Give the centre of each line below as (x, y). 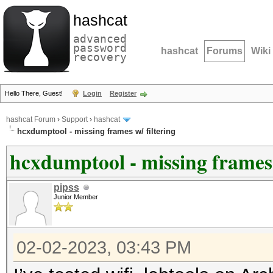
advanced (100, 39)
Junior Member (76, 197)
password (100, 48)
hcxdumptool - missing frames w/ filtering (96, 131)
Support (75, 120)
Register (123, 93)
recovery (100, 57)
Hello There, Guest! (35, 93)
